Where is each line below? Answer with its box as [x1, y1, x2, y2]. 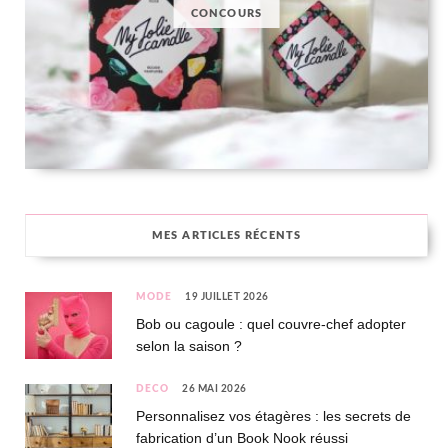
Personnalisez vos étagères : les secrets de [136, 408, 411, 425]
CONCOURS [191, 8, 262, 20]
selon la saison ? [136, 338, 242, 355]
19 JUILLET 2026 [185, 292, 269, 303]
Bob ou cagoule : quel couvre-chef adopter [136, 316, 406, 333]
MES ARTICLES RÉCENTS [152, 230, 301, 242]
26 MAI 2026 [182, 384, 247, 395]
